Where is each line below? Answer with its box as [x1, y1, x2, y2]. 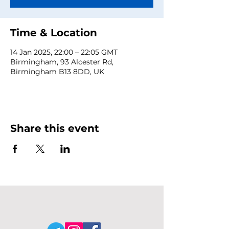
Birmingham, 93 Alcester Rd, [10, 57, 113, 66]
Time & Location [10, 27, 97, 39]
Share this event [10, 122, 99, 134]
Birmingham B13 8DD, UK [10, 67, 104, 76]
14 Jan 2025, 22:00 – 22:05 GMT [10, 48, 118, 57]
